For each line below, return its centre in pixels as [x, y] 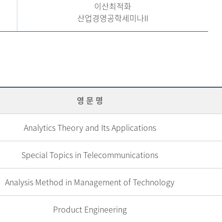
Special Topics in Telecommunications [90, 155]
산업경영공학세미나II [113, 18]
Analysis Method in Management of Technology [90, 182]
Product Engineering [90, 209]
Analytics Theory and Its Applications [90, 127]
